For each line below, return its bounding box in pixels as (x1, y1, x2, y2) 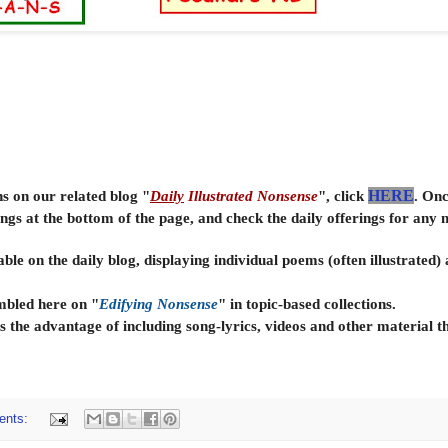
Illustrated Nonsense (184, 187, 318, 205)
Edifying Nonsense (99, 295, 218, 313)
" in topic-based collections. (218, 295, 396, 313)
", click (318, 187, 368, 205)
